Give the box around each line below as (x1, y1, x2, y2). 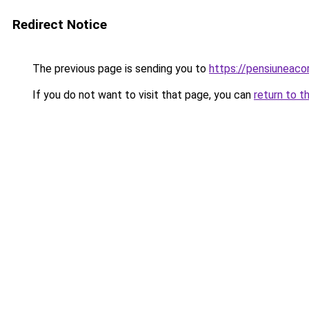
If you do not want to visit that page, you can (30, 88, 254, 101)
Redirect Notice (12, 17, 107, 32)
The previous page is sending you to (30, 62, 209, 75)
